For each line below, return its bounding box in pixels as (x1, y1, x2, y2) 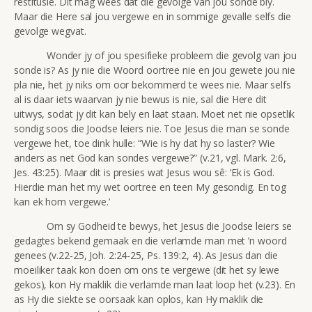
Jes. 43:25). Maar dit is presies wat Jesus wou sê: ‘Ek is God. (14, 165, 274, 179)
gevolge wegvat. (14, 24, 86, 38)
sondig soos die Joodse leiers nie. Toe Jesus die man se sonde (14, 121, 290, 135)
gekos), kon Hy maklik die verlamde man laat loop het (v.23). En (14, 277, 295, 291)
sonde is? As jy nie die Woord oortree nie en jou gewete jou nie (14, 63, 295, 77)
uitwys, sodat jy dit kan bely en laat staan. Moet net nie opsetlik (14, 107, 295, 120)
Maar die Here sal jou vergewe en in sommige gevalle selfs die (14, 9, 291, 23)
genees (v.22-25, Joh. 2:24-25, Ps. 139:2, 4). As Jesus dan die (14, 248, 278, 262)
